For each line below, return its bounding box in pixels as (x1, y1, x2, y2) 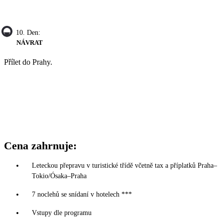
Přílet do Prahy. (4, 58, 52, 67)
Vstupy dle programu (32, 209, 92, 217)
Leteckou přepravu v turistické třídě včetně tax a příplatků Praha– (32, 162, 217, 170)
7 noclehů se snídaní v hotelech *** (32, 191, 132, 199)
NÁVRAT (16, 39, 43, 47)
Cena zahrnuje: (4, 139, 77, 152)
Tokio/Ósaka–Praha (32, 172, 87, 180)
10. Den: (16, 29, 40, 37)
